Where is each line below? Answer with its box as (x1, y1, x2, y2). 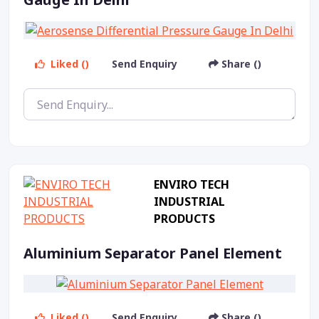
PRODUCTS (153, 210, 215, 226)
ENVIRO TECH (153, 176, 229, 192)
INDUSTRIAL (153, 193, 225, 209)
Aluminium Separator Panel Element (23, 243, 282, 263)
